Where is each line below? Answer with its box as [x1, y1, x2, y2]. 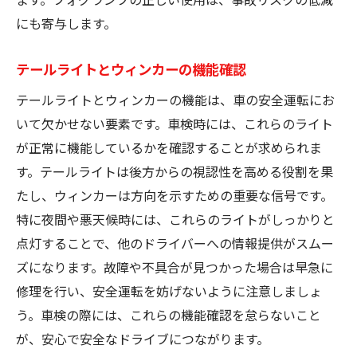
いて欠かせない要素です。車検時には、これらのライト [16, 113, 333, 133]
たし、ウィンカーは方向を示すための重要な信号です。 [16, 185, 333, 205]
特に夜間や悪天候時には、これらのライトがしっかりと [16, 209, 335, 229]
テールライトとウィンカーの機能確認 [16, 58, 246, 79]
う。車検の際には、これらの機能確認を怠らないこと [16, 304, 321, 324]
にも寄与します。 [16, 13, 116, 33]
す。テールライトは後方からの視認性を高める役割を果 [16, 161, 333, 181]
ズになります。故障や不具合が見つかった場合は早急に [16, 257, 333, 277]
